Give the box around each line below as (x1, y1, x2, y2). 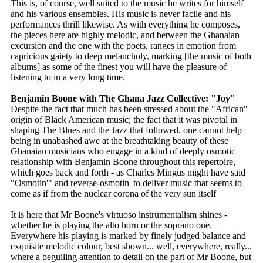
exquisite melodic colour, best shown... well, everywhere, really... (11, 241, 252, 252)
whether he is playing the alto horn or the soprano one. (11, 220, 212, 231)
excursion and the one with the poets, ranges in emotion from (11, 41, 236, 51)
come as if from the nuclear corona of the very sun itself (11, 188, 216, 199)
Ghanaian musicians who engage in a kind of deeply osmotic (11, 146, 235, 157)
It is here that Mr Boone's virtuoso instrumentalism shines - (11, 210, 227, 220)
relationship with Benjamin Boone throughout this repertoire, (11, 157, 235, 167)
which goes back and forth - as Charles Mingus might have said (11, 167, 245, 178)
